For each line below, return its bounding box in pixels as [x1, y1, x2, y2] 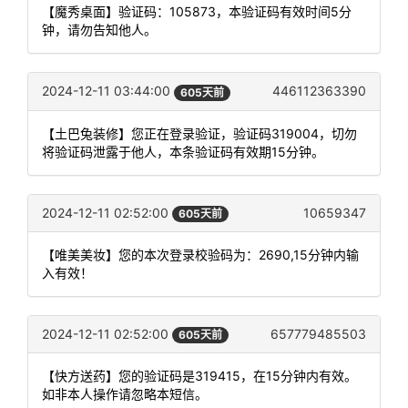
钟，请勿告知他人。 [42, 22, 157, 38]
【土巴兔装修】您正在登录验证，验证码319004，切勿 [42, 125, 357, 141]
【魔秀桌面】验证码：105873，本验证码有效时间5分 [42, 4, 352, 20]
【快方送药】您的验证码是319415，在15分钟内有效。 [42, 368, 357, 383]
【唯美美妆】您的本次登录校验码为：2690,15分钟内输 [42, 246, 359, 262]
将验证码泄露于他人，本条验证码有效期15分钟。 [42, 143, 324, 159]
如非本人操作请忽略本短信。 [42, 386, 208, 402]
